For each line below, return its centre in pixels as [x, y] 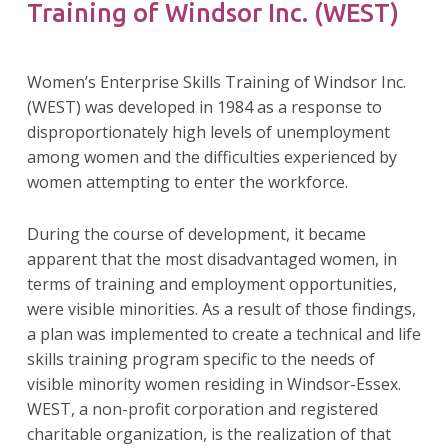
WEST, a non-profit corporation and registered [202, 408]
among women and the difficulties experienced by [211, 156]
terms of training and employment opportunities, [211, 283]
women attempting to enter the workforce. [187, 181]
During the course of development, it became [196, 233]
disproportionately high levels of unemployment [208, 131]
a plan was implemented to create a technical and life [223, 333]
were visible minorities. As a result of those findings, [221, 308]
